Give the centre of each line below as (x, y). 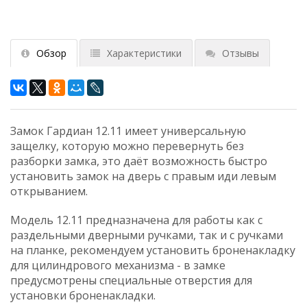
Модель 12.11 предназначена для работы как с (136, 220)
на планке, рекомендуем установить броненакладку (153, 250)
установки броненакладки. (83, 295)
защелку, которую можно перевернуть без (127, 146)
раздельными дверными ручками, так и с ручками (147, 235)
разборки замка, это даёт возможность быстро (139, 161)
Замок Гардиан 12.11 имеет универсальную (128, 131)
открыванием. (49, 191)
